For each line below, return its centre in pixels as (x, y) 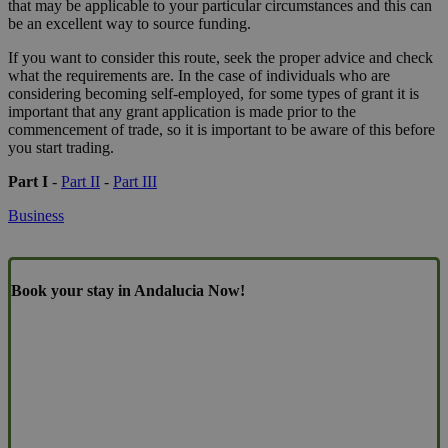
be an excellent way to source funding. (129, 24)
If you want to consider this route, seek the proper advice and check (220, 58)
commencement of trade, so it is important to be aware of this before (221, 130)
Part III (135, 182)
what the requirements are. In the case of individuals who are (199, 76)
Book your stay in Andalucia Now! (128, 290)
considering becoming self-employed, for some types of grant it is (213, 94)
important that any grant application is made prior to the (182, 112)
